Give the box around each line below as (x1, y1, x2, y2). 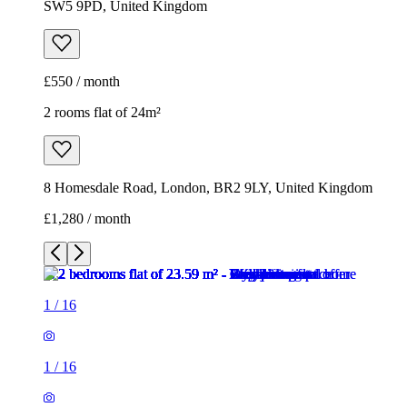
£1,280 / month (44, 211, 131, 227)
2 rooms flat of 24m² (44, 104, 161, 121)
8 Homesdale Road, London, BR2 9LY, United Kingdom (44, 180, 372, 196)
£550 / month (44, 74, 120, 90)
